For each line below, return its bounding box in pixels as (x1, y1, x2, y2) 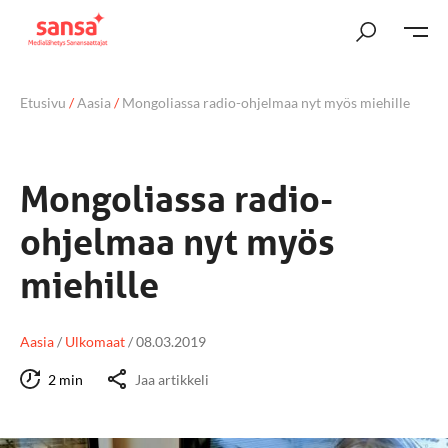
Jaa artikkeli (135, 371, 209, 388)
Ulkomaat (65, 333, 125, 350)
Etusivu (20, 94, 66, 111)
